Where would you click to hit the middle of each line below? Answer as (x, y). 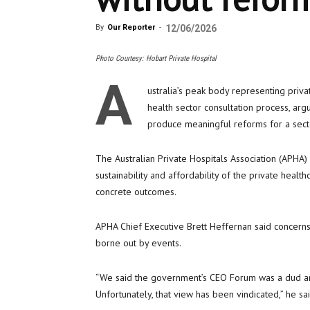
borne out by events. (138, 243)
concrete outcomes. (136, 192)
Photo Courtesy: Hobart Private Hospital (156, 58)
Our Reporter (131, 27)
